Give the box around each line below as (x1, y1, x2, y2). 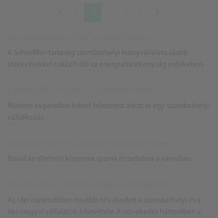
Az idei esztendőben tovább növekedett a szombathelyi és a (7, 197, 201, 204)
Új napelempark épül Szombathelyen (7, 33, 151, 43)
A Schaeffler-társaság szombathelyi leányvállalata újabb (7, 49, 188, 57)
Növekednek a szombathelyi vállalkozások (7, 181, 167, 190)
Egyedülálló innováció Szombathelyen (7, 86, 156, 96)
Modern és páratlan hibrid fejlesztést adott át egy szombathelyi (7, 102, 210, 110)
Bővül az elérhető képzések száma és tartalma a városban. (7, 155, 194, 163)
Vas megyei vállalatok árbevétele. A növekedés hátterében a (7, 208, 201, 216)
